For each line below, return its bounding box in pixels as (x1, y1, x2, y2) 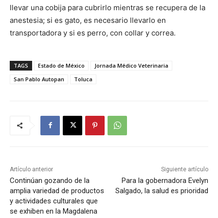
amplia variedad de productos (10, 186, 104, 195)
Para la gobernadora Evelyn (121, 176, 208, 185)
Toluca (74, 75, 92, 83)
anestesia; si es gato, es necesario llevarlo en (10, 15, 166, 25)
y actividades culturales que (10, 196, 98, 205)
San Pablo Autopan (14, 75, 64, 83)
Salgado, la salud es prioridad (115, 186, 208, 195)
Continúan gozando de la (10, 176, 90, 185)
